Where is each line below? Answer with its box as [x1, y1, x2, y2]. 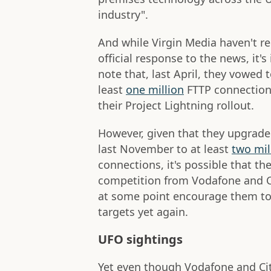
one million [126, 82, 184, 97]
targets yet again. [98, 204, 188, 220]
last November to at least [98, 142, 232, 157]
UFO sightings [98, 231, 183, 248]
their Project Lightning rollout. [98, 98, 254, 113]
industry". [98, 7, 148, 22]
